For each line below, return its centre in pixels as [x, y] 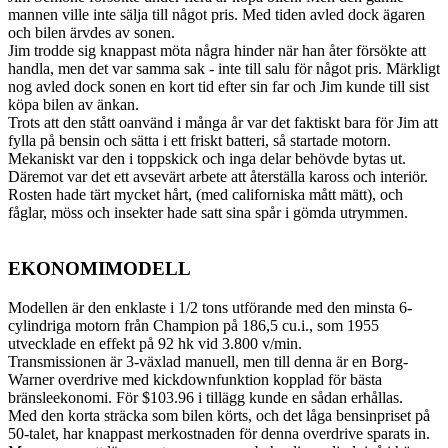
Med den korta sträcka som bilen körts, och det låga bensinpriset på [219, 416]
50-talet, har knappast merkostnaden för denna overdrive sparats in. [219, 434]
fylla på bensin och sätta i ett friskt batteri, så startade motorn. [199, 140]
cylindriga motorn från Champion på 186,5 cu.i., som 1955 [193, 326]
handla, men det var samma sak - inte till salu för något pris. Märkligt [224, 68]
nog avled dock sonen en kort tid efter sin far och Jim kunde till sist [218, 86]
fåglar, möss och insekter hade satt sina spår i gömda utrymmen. [208, 212]
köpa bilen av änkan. [73, 104]
